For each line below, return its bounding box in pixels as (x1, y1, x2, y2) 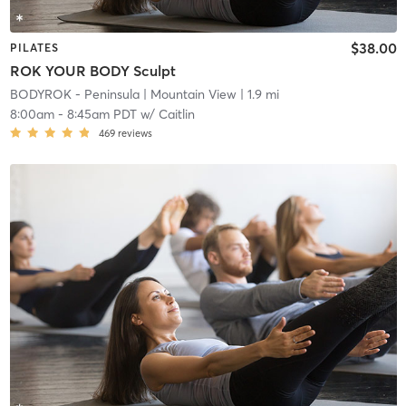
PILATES (9, 40, 59, 54)
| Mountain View (139, 86, 237, 103)
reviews (117, 127, 152, 140)
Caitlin (158, 106, 195, 123)
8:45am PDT (66, 106, 137, 123)
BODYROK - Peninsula (9, 86, 140, 103)
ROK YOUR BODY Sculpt (9, 62, 176, 81)
